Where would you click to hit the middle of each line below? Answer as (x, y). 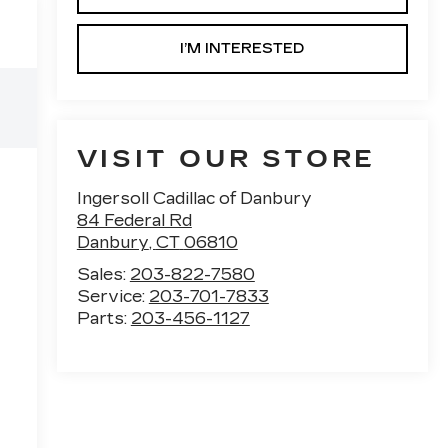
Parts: (103, 318)
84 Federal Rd (134, 220)
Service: (112, 296)
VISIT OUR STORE (226, 158)
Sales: (103, 274)
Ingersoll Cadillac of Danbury (194, 198)
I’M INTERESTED (242, 48)
